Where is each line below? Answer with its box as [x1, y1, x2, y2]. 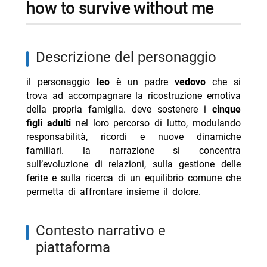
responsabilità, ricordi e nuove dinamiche [26, 131, 241, 143]
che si [206, 76, 241, 88]
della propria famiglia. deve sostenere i [26, 104, 213, 116]
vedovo [175, 76, 206, 88]
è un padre [109, 76, 175, 88]
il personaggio [26, 76, 97, 88]
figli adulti [26, 117, 71, 129]
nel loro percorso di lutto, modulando [70, 117, 241, 129]
